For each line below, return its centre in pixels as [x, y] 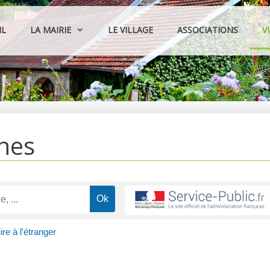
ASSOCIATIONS [208, 30]
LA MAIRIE [51, 30]
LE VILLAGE [131, 30]
